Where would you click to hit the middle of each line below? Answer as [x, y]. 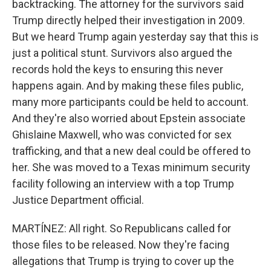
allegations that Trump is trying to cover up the [123, 261]
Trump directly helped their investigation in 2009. [129, 20]
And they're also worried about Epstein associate [129, 118]
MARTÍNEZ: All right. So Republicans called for [122, 228]
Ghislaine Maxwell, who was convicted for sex [122, 135]
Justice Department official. [78, 200]
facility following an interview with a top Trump [123, 184]
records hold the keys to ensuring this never [118, 69]
